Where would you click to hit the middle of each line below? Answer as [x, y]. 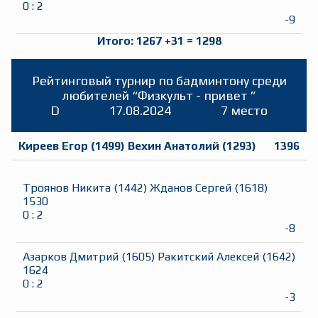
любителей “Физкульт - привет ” [159, 96]
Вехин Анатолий [174, 146]
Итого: [116, 41]
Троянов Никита [67, 188]
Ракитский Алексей [208, 257]
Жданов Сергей [191, 188]
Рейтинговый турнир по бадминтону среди [159, 81]
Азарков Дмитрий [71, 257]
